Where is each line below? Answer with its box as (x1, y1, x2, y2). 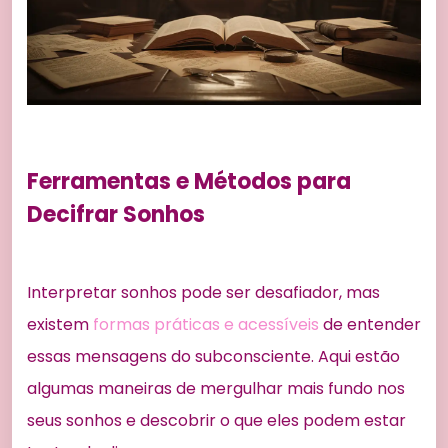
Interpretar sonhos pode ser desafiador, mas (27, 281, 380, 305)
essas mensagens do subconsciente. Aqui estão (27, 345, 400, 369)
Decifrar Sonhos (27, 199, 205, 231)
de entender (319, 313, 421, 337)
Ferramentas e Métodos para (27, 166, 351, 198)
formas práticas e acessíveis (93, 313, 319, 337)
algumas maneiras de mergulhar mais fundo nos (27, 377, 405, 401)
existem (27, 313, 93, 337)
